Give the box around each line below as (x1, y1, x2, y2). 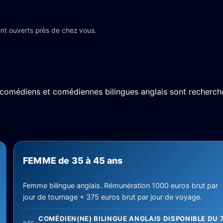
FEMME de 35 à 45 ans (23, 155, 123, 166)
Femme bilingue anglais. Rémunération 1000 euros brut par (23, 181, 218, 190)
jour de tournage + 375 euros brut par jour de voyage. (23, 193, 202, 201)
